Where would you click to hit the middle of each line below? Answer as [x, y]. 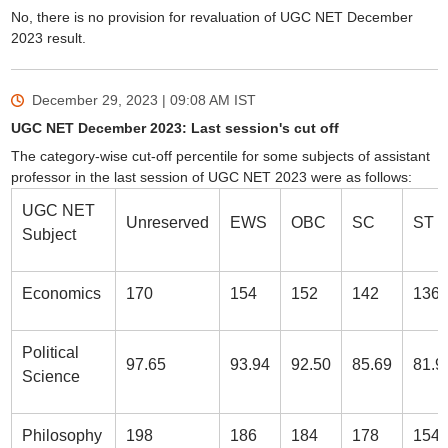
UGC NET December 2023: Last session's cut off [174, 128]
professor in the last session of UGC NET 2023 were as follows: [211, 177]
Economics [61, 293]
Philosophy [61, 435]
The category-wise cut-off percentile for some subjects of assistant [220, 156]
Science [50, 376]
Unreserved [167, 222]
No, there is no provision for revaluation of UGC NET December [211, 17]
